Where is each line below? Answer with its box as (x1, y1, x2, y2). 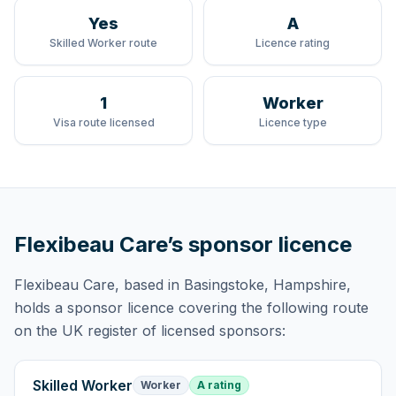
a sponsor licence (55, 299, 174, 316)
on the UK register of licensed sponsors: (14, 322, 286, 339)
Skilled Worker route (49, 36, 157, 49)
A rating (197, 378, 241, 392)
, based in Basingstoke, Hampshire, (115, 276, 351, 293)
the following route (241, 299, 369, 316)
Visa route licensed (52, 116, 155, 129)
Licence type (258, 116, 327, 129)
